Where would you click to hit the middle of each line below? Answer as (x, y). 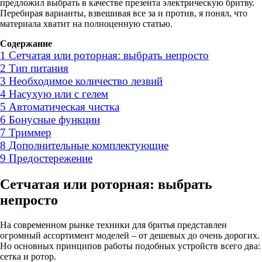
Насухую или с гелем (58, 94)
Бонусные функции (54, 119)
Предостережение (51, 158)
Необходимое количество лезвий (86, 81)
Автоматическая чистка (64, 106)
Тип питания (39, 68)
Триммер (30, 132)
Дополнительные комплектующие (89, 145)
